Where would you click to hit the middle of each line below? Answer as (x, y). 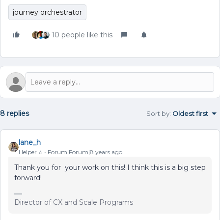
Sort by (158, 114)
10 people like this (82, 35)
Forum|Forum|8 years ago (85, 152)
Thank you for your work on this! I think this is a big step (110, 168)
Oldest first (190, 114)
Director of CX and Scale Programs (74, 203)
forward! (28, 178)
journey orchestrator (47, 13)
